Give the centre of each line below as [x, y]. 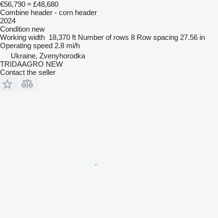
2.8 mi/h [67, 45]
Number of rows [103, 37]
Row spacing [157, 37]
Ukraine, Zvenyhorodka [48, 55]
